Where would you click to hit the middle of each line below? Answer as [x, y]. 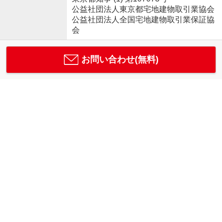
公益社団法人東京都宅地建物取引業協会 [143, 9]
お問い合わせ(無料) [120, 59]
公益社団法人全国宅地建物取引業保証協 [143, 20]
